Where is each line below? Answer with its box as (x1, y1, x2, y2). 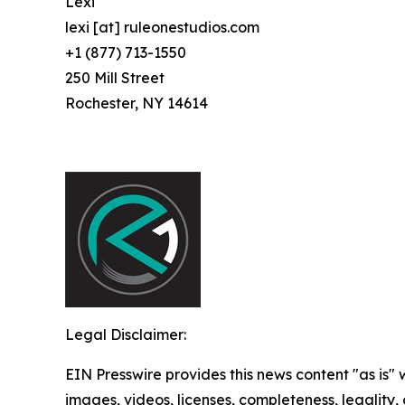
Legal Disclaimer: (65, 325, 186, 344)
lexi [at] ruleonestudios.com (65, 18, 259, 37)
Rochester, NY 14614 (65, 94, 208, 113)
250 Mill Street (65, 69, 165, 88)
